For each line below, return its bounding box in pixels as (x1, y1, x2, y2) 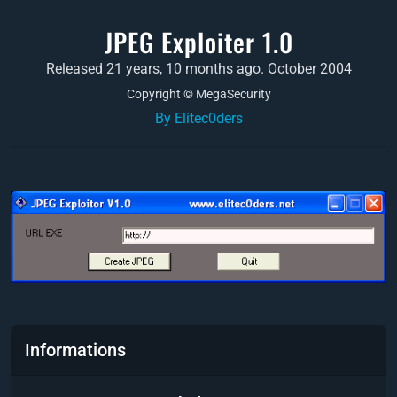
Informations (25, 339, 126, 361)
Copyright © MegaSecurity (126, 87, 271, 101)
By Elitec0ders (154, 110, 243, 127)
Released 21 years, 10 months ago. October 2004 (45, 60, 352, 77)
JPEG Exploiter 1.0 (104, 23, 293, 60)
